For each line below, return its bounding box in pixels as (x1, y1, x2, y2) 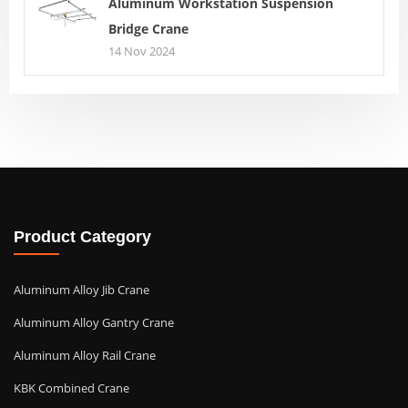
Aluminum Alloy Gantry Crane (14, 313, 174, 331)
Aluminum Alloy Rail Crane (14, 346, 156, 363)
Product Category (14, 228, 151, 247)
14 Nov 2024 (108, 42, 176, 59)
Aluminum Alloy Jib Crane (14, 280, 149, 298)
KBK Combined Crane (14, 379, 129, 396)
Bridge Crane (108, 19, 189, 37)
